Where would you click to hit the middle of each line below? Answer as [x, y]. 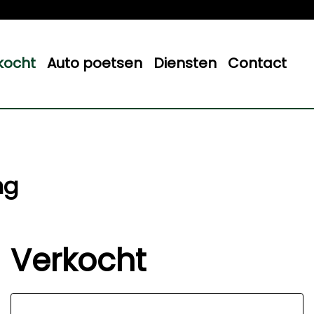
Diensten [185, 63]
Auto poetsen [95, 63]
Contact [257, 63]
